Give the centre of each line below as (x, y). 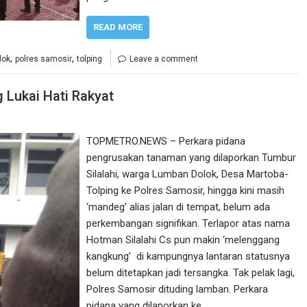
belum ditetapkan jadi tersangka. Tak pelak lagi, (191, 273)
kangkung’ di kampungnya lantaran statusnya (188, 257)
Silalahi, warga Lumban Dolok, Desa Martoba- (188, 174)
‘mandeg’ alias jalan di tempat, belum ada (179, 207)
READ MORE (118, 27)
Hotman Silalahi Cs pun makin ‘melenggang (183, 240)
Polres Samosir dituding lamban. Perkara (177, 290)
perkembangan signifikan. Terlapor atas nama (188, 224)
